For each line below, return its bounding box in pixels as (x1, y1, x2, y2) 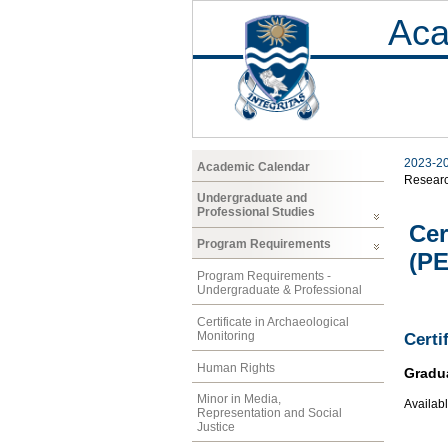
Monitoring (197, 328, 255, 343)
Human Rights (197, 360, 275, 375)
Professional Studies (197, 205, 315, 220)
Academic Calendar (197, 159, 310, 174)
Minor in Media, (197, 392, 281, 407)
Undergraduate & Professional (197, 282, 362, 297)
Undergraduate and (197, 191, 307, 206)
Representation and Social (197, 406, 342, 421)
